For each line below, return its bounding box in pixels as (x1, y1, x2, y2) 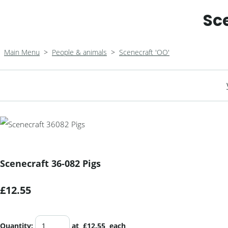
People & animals (52, 47, 107, 57)
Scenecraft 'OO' (119, 47, 169, 57)
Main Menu (4, 47, 40, 57)
